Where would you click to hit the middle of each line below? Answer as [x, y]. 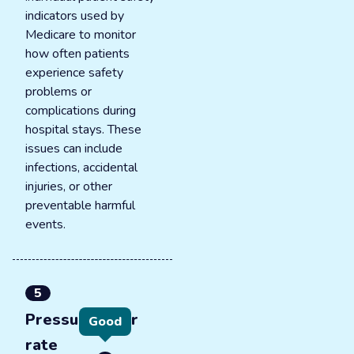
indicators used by [75, 16]
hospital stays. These [83, 130]
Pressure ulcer [82, 320]
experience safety [74, 73]
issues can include [74, 149]
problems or [58, 92]
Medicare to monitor [81, 35]
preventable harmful [80, 205]
